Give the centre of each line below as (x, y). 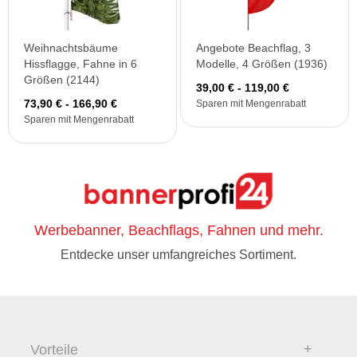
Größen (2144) (62, 80)
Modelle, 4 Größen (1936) (262, 64)
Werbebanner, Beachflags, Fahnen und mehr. (178, 231)
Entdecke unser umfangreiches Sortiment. (178, 255)
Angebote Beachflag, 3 (253, 48)
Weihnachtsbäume (71, 48)
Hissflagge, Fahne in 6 (80, 64)
